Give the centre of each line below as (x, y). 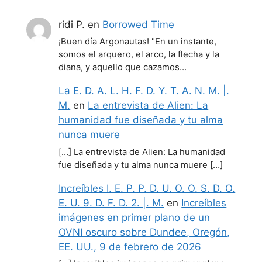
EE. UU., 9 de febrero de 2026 (130, 247)
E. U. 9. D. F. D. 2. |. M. (111, 203)
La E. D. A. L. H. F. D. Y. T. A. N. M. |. (144, 91)
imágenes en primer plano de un (135, 217)
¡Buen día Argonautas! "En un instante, (138, 42)
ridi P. (72, 24)
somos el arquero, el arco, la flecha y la (139, 55)
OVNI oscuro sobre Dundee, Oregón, (144, 232)
